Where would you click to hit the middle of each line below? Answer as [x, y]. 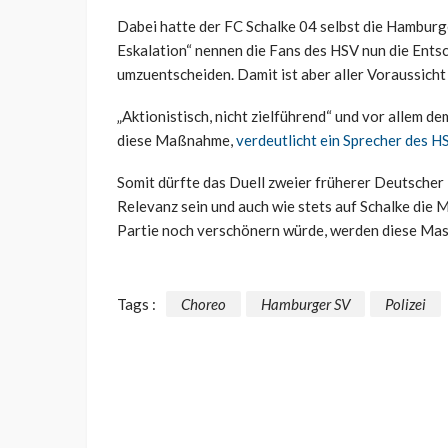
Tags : [136, 304]
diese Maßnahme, [176, 140]
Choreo [203, 304]
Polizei [405, 304]
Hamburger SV [305, 304]
